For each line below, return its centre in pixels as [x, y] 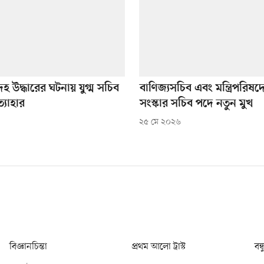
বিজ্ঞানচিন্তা [28, 247]
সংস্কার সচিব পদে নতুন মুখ [196, 104]
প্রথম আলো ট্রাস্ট [159, 247]
